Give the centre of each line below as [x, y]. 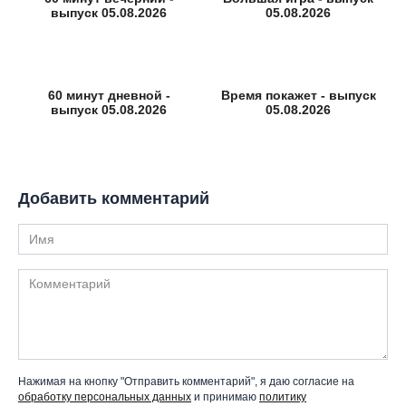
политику [283, 396]
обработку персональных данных [105, 396]
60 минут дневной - [109, 95]
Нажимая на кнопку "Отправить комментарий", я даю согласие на [186, 381]
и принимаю [225, 396]
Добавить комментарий [114, 198]
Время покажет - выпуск [298, 95]
